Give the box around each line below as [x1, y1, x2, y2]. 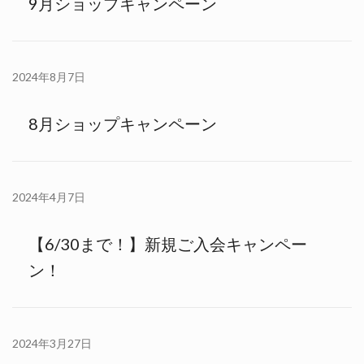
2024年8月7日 [12, 69, 85, 84]
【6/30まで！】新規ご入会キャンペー [28, 234, 307, 254]
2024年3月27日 [12, 336, 92, 351]
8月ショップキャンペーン [28, 113, 217, 133]
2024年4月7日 [12, 189, 85, 204]
